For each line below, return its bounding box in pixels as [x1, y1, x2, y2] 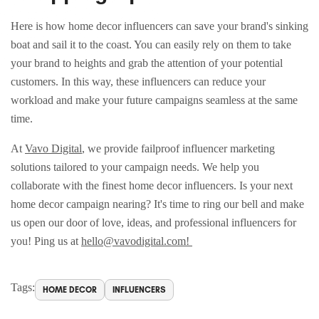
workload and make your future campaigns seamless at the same [11, 94, 298, 106]
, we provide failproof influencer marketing [82, 142, 275, 155]
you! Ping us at [11, 235, 81, 247]
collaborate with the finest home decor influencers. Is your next [11, 179, 293, 192]
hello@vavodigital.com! [81, 235, 192, 247]
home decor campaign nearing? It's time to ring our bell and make [11, 198, 304, 210]
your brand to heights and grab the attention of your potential [11, 57, 283, 69]
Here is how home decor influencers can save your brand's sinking [11, 20, 308, 32]
